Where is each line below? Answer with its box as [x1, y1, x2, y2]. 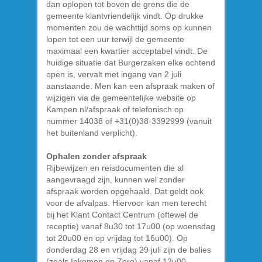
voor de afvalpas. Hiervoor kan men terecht [46, 198, 206, 208]
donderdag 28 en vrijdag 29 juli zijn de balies [46, 244, 211, 254]
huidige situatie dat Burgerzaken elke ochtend [46, 57, 215, 67]
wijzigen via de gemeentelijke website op [46, 92, 196, 102]
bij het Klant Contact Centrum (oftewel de [46, 209, 198, 219]
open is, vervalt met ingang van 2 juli [46, 69, 181, 79]
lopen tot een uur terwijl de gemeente [46, 34, 184, 44]
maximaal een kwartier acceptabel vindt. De [46, 46, 208, 56]
